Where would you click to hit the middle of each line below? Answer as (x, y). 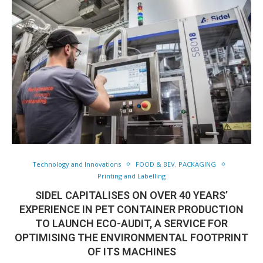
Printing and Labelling (131, 176)
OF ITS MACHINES (131, 252)
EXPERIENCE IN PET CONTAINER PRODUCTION (131, 209)
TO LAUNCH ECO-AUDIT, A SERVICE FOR (131, 223)
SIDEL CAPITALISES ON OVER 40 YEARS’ (131, 195)
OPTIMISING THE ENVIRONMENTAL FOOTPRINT (131, 237)
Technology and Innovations (77, 164)
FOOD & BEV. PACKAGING (176, 164)
